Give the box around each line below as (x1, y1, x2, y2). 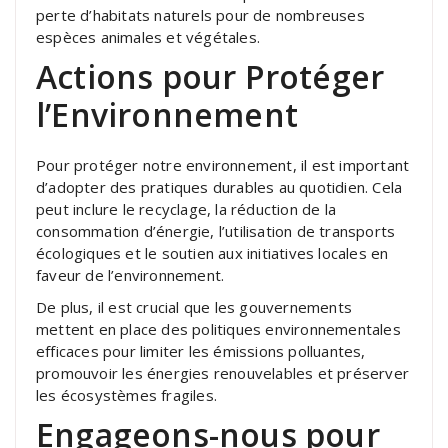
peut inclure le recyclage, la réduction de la (36, 198, 336, 219)
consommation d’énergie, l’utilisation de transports (36, 220, 396, 241)
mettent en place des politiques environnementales (36, 318, 401, 339)
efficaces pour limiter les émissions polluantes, (36, 340, 366, 361)
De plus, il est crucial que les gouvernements (36, 296, 352, 317)
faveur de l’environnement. (36, 264, 225, 285)
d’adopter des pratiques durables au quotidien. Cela (36, 176, 403, 197)
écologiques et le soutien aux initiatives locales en (36, 242, 389, 263)
